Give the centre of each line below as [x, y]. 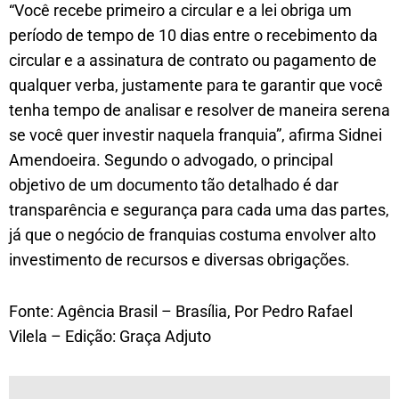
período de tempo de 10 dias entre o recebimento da [193, 35]
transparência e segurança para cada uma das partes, [199, 210]
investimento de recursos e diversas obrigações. [183, 260]
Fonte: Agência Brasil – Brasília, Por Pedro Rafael [181, 311]
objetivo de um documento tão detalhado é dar [174, 185]
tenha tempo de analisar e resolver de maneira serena [199, 110]
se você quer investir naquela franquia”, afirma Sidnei [195, 135]
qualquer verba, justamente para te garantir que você [196, 85]
